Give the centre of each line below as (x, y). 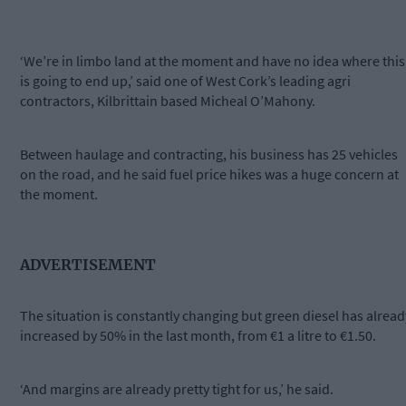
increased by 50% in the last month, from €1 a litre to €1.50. (199, 336)
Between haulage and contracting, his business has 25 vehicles (209, 155)
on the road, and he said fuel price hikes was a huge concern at (209, 174)
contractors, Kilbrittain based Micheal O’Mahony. (169, 101)
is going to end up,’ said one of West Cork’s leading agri (185, 81)
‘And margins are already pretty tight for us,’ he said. (178, 389)
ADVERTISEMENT (88, 264)
